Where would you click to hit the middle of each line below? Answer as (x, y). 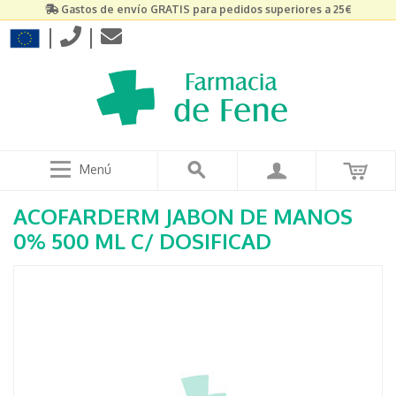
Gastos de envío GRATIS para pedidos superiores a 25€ (206, 9)
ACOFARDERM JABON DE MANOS (183, 216)
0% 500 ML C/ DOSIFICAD (142, 241)
